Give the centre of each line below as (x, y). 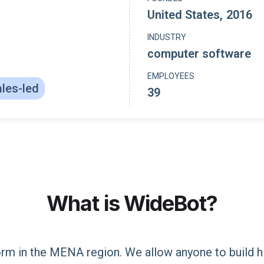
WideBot (165, 203)
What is (83, 203)
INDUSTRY (167, 37)
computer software (199, 54)
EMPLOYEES (171, 76)
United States (184, 15)
